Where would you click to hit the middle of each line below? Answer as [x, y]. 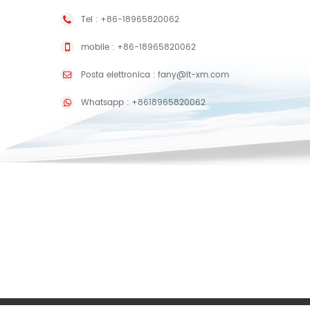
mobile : [98, 47]
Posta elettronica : [118, 75]
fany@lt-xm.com [193, 75]
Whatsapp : [105, 103]
